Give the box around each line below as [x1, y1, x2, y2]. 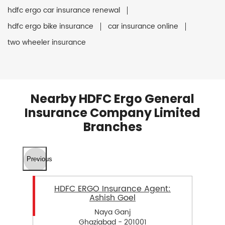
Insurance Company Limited [25, 104, 200, 122]
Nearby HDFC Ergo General [31, 90, 194, 107]
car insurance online [108, 21, 178, 33]
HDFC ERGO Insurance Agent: [54, 182, 171, 196]
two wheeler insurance [8, 37, 86, 49]
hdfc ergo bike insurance [8, 21, 93, 33]
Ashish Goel [89, 191, 136, 205]
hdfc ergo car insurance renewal [8, 5, 120, 17]
